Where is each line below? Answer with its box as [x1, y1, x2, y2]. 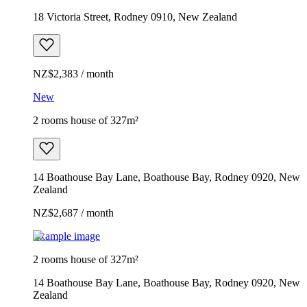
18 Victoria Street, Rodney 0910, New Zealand [33, 10, 237, 23]
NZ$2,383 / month [33, 67, 114, 79]
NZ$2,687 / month [33, 206, 114, 219]
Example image [33, 230, 100, 242]
